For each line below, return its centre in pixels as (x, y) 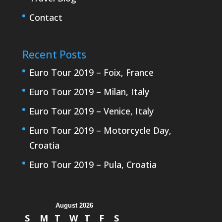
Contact (46, 17)
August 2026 (74, 205)
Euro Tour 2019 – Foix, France (91, 72)
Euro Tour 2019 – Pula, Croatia (93, 164)
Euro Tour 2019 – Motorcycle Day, (100, 130)
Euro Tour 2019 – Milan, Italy (89, 91)
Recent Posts (54, 54)
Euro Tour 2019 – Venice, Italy (91, 111)
